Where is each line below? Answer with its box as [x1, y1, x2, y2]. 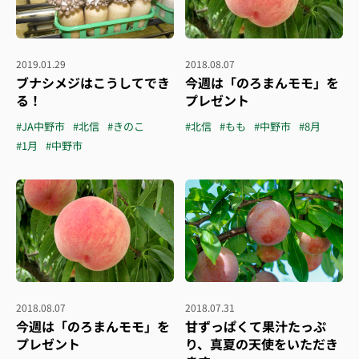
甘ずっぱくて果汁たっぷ [185, 317, 326, 336]
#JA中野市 [16, 119, 65, 134]
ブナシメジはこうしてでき [16, 73, 170, 92]
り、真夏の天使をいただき [185, 334, 338, 353]
